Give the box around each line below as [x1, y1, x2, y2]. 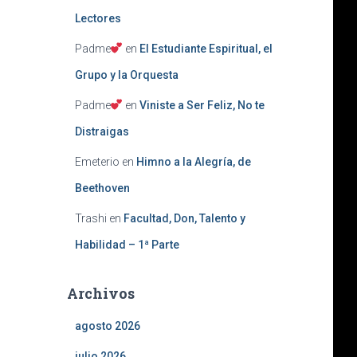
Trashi [74, 212, 107, 225]
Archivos [66, 284, 135, 303]
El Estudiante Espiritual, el [139, 42, 273, 55]
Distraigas [74, 125, 129, 138]
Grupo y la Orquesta [74, 69, 178, 81]
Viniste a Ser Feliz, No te [139, 99, 265, 112]
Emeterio [74, 155, 120, 168]
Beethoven [74, 182, 130, 194]
